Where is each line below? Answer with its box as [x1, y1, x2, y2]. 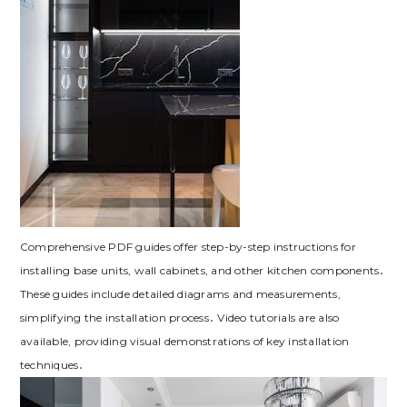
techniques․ [19, 357, 84, 372]
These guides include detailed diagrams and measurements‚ [19, 286, 341, 301]
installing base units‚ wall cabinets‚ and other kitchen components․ [19, 263, 385, 277]
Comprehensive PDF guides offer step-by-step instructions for [19, 239, 356, 253]
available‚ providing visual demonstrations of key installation [19, 333, 350, 348]
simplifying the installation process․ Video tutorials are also [19, 310, 340, 324]
